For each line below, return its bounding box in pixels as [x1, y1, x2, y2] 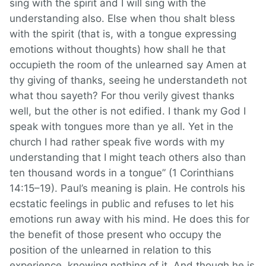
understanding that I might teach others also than [9, 151, 246, 164]
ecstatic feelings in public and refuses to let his [9, 198, 234, 210]
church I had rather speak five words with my [9, 136, 224, 148]
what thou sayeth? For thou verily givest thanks [9, 90, 235, 102]
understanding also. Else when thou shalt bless [9, 12, 235, 25]
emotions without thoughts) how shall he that [9, 43, 226, 56]
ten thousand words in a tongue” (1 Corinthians [9, 167, 234, 179]
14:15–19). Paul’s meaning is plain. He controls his [9, 182, 245, 195]
